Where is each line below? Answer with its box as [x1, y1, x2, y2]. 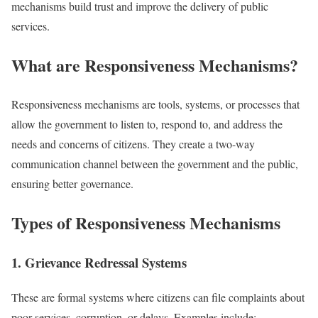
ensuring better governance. [11, 175, 133, 191]
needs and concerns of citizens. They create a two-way [11, 136, 255, 151]
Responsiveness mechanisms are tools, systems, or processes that [11, 96, 300, 111]
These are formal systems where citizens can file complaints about [11, 290, 305, 305]
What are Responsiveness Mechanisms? [11, 52, 298, 77]
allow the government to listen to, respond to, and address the [11, 116, 283, 131]
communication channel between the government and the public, [11, 155, 298, 171]
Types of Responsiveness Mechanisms [11, 209, 280, 235]
